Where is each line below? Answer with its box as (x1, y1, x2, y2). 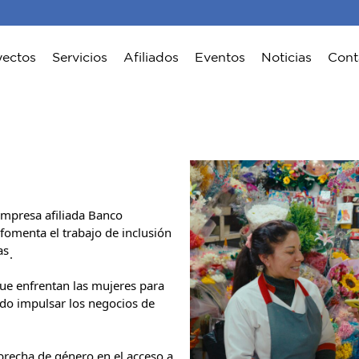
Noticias (261, 50, 313, 65)
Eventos (195, 50, 246, 65)
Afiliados (123, 50, 179, 65)
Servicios (52, 50, 108, 65)
